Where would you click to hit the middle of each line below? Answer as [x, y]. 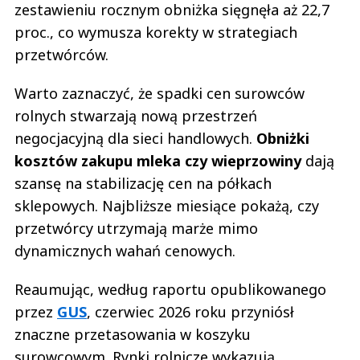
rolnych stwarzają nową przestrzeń [136, 116]
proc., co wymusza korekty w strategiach [156, 33]
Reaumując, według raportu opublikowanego [170, 290]
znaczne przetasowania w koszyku [133, 335]
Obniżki [283, 139]
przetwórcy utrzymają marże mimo [136, 229]
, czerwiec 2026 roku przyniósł [190, 312]
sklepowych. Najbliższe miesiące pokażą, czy [167, 206]
